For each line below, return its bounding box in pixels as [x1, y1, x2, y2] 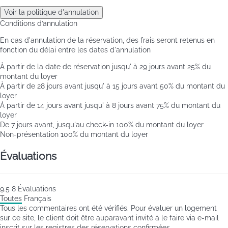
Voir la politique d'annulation [4, 8, 99, 17]
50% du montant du [160, 82, 225, 91]
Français [24, 194, 51, 203]
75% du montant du [156, 101, 220, 110]
